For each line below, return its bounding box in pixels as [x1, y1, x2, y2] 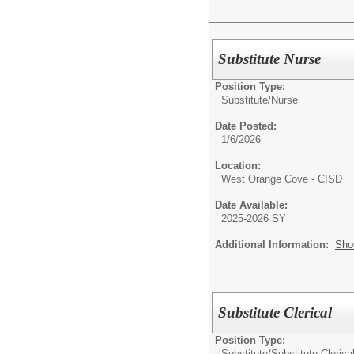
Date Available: [215, 198, 288, 211]
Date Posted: [215, 119, 277, 132]
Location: [215, 159, 261, 171]
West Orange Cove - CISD [221, 172, 342, 185]
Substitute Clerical [218, 304, 333, 322]
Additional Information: [215, 238, 335, 250]
